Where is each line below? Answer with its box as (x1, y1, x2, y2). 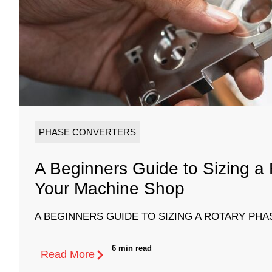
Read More (41, 248, 95, 261)
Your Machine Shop (35, 179, 185, 199)
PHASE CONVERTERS (39, 127, 136, 138)
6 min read (112, 243, 152, 253)
